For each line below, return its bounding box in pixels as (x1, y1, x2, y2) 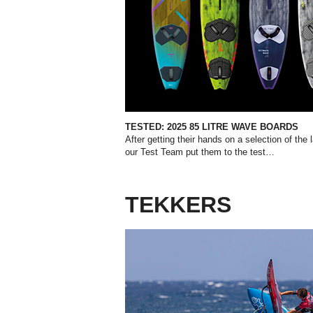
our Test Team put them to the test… (125, 146, 275, 157)
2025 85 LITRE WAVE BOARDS (167, 121, 298, 132)
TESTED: (125, 121, 164, 132)
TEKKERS (125, 191, 231, 217)
